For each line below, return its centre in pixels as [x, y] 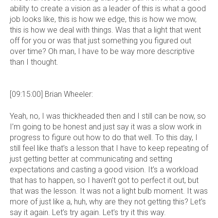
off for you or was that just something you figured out [100, 41]
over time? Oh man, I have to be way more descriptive [102, 52]
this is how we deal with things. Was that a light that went [105, 30]
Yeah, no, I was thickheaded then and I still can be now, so [108, 116]
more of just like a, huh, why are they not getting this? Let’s [108, 201]
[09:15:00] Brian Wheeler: [51, 94]
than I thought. [34, 62]
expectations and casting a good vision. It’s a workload [104, 169]
